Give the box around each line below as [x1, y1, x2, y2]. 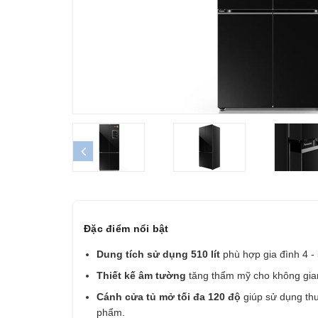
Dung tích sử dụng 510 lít [97, 248, 220, 260]
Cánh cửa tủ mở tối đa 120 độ [97, 291, 241, 302]
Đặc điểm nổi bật [84, 223, 169, 234]
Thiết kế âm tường [97, 270, 186, 281]
